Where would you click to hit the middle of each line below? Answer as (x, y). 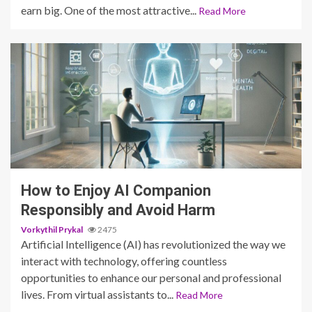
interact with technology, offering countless (124, 260)
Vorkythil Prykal (53, 229)
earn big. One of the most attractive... (110, 10)
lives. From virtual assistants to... (98, 294)
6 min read (50, 148)
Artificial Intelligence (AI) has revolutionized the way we (153, 244)
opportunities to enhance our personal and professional (151, 277)
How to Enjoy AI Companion (116, 190)
